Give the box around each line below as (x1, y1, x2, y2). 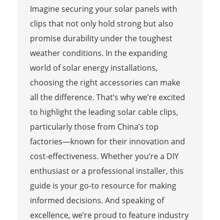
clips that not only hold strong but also (29, 18, 173, 29)
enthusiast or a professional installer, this (29, 165, 184, 176)
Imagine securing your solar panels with (29, 3, 177, 14)
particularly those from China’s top (29, 121, 159, 132)
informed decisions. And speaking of (29, 194, 164, 206)
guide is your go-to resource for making (29, 180, 176, 191)
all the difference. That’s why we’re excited (29, 91, 185, 103)
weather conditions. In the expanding (29, 47, 167, 58)
